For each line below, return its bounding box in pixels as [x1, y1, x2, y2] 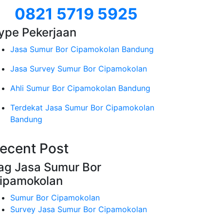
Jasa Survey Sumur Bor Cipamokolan [10, 64, 147, 73]
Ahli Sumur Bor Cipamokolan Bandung [10, 83, 150, 93]
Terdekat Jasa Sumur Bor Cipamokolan [10, 103, 154, 112]
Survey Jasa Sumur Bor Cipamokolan [10, 204, 147, 214]
